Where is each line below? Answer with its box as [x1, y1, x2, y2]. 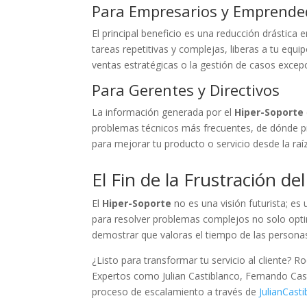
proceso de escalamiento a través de [92, 284, 260, 298]
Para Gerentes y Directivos [92, 79, 280, 100]
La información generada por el [92, 105, 235, 119]
